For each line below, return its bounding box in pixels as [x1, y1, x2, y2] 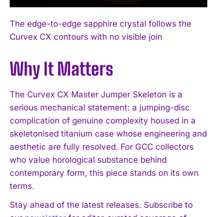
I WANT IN [85, 1, 120, 9]
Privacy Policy [97, 25, 137, 32]
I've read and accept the [22, 25, 97, 32]
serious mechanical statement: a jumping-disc [10, 103, 190, 113]
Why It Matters [10, 59, 113, 80]
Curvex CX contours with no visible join [10, 32, 162, 42]
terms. [10, 181, 34, 191]
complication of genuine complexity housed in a [10, 116, 196, 126]
